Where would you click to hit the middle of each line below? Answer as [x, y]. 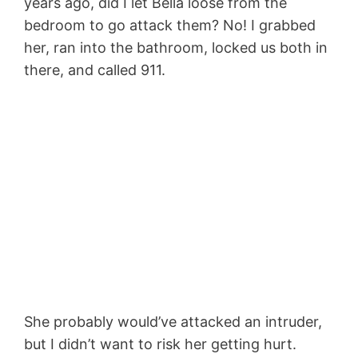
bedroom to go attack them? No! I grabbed [170, 26]
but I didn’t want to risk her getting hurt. [160, 344]
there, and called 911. [95, 70]
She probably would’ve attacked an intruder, [173, 322]
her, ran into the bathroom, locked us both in [176, 48]
